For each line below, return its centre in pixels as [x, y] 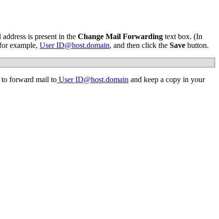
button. [197, 45]
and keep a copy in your [167, 80]
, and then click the [139, 45]
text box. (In [183, 37]
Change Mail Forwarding [120, 37]
